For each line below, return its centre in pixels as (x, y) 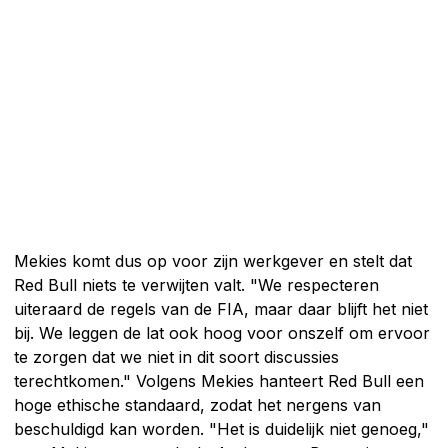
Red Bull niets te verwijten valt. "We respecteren (196, 284)
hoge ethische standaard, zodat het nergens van (197, 404)
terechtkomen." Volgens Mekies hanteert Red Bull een (219, 380)
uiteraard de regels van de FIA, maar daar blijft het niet (221, 308)
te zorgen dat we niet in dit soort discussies (176, 356)
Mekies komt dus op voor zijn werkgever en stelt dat (213, 260)
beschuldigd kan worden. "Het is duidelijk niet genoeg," (221, 428)
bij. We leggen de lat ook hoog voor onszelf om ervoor (222, 332)
